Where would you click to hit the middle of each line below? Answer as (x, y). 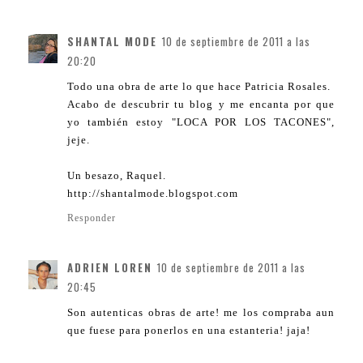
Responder (92, 218)
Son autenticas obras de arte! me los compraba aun (201, 313)
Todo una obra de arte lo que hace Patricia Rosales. (199, 87)
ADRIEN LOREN (110, 268)
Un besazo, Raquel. (117, 176)
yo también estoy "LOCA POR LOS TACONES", (201, 122)
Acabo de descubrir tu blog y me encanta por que (201, 105)
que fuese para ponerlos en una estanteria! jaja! (189, 331)
